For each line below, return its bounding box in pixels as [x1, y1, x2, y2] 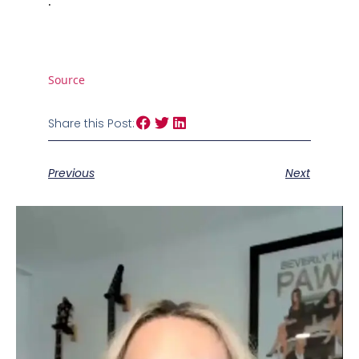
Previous [48, 165, 95, 182]
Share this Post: [48, 115, 135, 132]
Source [48, 72, 85, 88]
